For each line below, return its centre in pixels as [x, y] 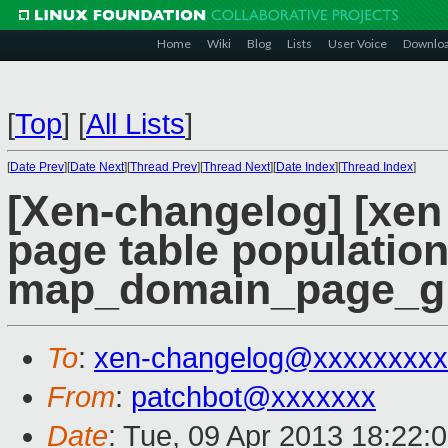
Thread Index [377, 167]
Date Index [305, 167]
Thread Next [236, 167]
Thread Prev [163, 167]
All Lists [135, 124]
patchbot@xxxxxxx [253, 397]
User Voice [357, 43]
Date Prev [37, 167]
